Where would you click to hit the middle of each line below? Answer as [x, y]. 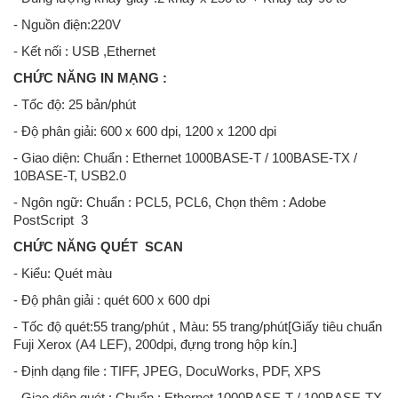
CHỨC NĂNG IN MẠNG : [90, 77]
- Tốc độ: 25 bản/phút [75, 104]
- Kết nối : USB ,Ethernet [84, 51]
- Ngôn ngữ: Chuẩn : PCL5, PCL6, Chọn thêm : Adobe [171, 202]
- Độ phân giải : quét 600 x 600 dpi [111, 299]
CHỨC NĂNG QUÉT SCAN [102, 246]
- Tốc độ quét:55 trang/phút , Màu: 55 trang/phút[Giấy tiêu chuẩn [198, 326]
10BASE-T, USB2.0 [70, 175]
